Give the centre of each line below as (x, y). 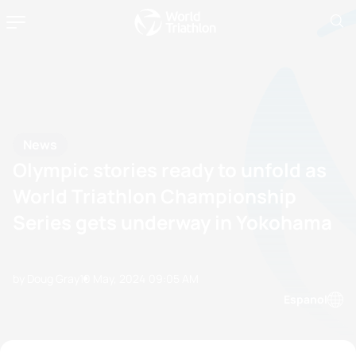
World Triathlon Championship (155, 195)
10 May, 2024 (112, 279)
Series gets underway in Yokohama (172, 222)
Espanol (306, 299)
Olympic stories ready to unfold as (170, 169)
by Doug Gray (46, 279)
